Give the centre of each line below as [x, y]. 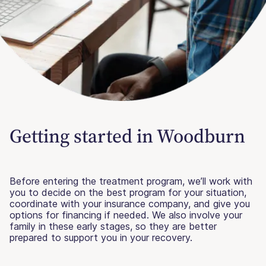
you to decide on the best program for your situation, [128, 193]
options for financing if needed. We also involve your [126, 215]
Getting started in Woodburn [127, 136]
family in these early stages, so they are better [113, 227]
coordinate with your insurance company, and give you [130, 204]
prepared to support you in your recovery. [101, 238]
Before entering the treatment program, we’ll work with [131, 181]
